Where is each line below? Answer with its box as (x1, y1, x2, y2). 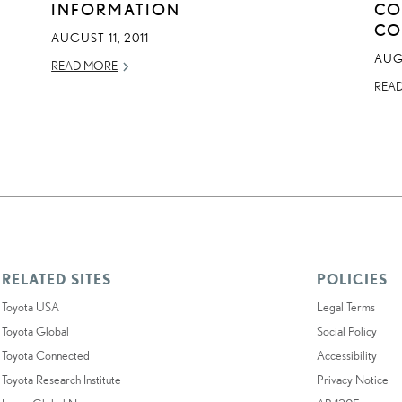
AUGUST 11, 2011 (51, 31, 150, 46)
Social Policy (317, 324, 378, 339)
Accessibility (317, 348, 378, 363)
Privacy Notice (317, 372, 389, 388)
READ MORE (51, 58, 118, 74)
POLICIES (317, 271, 389, 288)
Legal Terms (317, 300, 376, 315)
